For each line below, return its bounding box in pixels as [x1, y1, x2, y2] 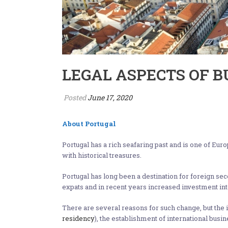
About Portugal [62, 119, 116, 128]
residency [62, 214, 95, 223]
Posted [62, 93, 88, 102]
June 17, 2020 [88, 93, 132, 102]
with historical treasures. [62, 151, 141, 160]
